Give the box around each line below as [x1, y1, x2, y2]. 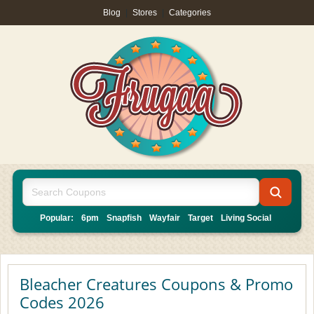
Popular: [40, 213, 74, 223]
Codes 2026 [20, 292, 104, 313]
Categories [169, 8, 211, 18]
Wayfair [149, 213, 180, 223]
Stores [132, 8, 157, 18]
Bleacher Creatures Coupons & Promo [20, 273, 293, 294]
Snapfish [107, 213, 142, 223]
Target [188, 213, 213, 223]
